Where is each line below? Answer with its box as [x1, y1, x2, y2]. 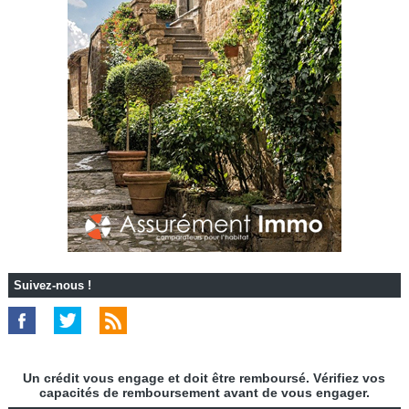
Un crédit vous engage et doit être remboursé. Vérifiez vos [23, 370, 386, 385]
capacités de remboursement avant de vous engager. [38, 384, 370, 400]
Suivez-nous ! [13, 278, 91, 292]
